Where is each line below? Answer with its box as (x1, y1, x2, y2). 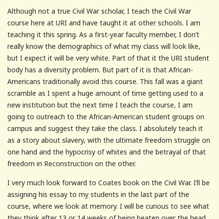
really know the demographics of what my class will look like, (7, 41, 200, 51)
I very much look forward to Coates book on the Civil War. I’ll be (7, 177, 210, 187)
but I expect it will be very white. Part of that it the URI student (7, 53, 209, 63)
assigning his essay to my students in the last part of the (7, 189, 189, 199)
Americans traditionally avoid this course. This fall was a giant (7, 76, 203, 86)
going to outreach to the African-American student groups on (7, 111, 204, 121)
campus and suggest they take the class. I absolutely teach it (7, 123, 203, 133)
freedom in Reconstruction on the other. (7, 158, 136, 168)
